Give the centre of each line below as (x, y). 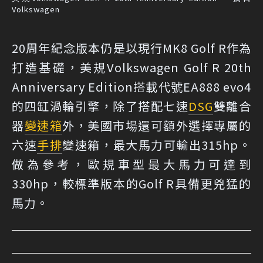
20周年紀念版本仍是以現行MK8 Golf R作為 (131, 48)
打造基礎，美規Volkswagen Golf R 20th (131, 67)
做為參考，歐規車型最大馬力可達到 (131, 164)
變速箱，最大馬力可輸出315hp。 (157, 144)
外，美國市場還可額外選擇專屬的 (157, 125)
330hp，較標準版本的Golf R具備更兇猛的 (131, 183)
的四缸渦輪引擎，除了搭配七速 (100, 106)
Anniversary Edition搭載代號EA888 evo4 (131, 86)
